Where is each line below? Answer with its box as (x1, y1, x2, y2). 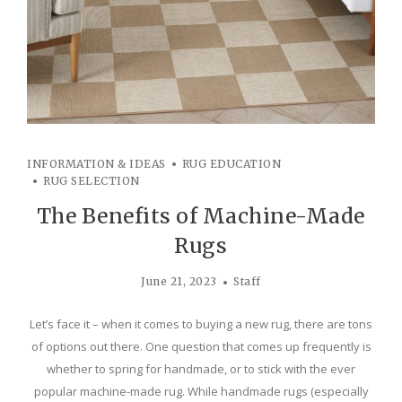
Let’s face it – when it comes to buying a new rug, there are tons (30, 316, 372, 333)
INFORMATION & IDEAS (27, 157, 166, 171)
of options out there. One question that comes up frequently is (31, 338, 371, 355)
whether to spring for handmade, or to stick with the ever (47, 361, 355, 378)
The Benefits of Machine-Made (36, 203, 365, 230)
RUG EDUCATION (181, 157, 281, 171)
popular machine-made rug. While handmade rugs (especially (33, 383, 369, 400)
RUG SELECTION (43, 174, 140, 188)
